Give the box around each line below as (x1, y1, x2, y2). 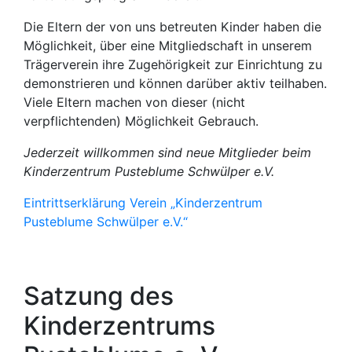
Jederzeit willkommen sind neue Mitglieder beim (24, 145, 311, 160)
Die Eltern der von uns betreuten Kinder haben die (24, 19, 321, 35)
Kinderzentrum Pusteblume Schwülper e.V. (24, 163, 274, 179)
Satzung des (24, 280, 174, 311)
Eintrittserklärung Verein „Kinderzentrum (24, 195, 262, 211)
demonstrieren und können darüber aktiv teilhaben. (24, 75, 327, 91)
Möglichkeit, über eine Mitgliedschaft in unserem (24, 38, 312, 53)
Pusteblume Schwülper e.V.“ (24, 214, 188, 229)
